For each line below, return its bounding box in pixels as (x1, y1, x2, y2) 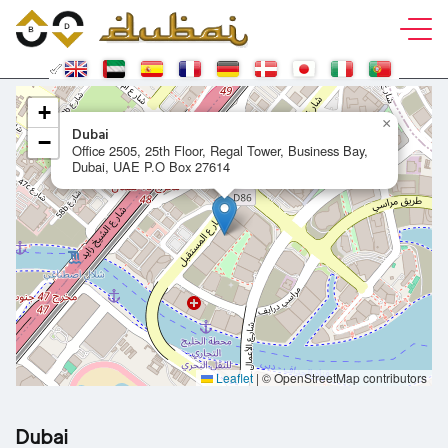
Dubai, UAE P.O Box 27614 (72, 157, 230, 176)
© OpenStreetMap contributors (259, 369, 427, 386)
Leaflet (213, 369, 253, 386)
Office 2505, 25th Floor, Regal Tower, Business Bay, (72, 141, 368, 160)
